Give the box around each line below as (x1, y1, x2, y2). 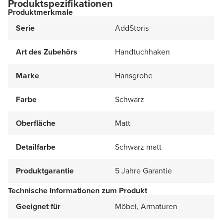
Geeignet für (16, 200, 60, 212)
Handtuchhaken (115, 46, 170, 57)
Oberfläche (16, 117, 55, 129)
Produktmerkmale (8, 6, 73, 18)
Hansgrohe (115, 69, 153, 81)
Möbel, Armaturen (115, 200, 177, 212)
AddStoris (115, 22, 149, 34)
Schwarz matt (115, 141, 162, 153)
